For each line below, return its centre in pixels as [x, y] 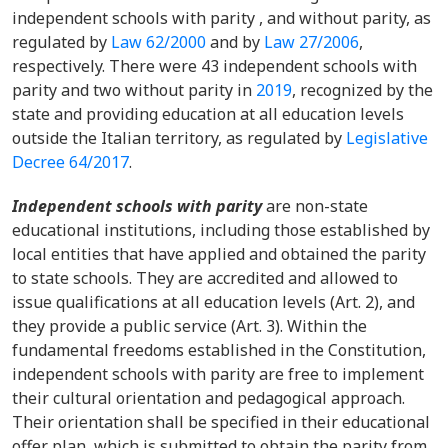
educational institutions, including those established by [221, 230]
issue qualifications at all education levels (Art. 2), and [213, 302]
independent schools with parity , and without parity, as [221, 18]
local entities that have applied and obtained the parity [219, 254]
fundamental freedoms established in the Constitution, [219, 350]
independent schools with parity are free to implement [218, 374]
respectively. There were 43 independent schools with [214, 66]
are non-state [315, 206]
